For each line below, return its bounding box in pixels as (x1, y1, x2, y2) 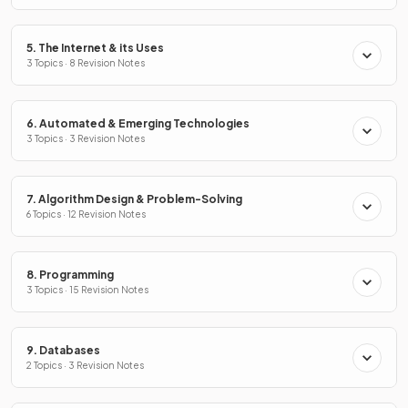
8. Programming (26, 268, 114, 281)
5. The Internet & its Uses (26, 41, 164, 55)
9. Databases (26, 343, 100, 357)
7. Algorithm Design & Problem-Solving (26, 192, 242, 206)
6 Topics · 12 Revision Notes (26, 209, 146, 219)
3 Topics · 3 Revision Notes (26, 133, 145, 144)
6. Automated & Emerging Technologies (26, 117, 250, 130)
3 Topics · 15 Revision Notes (26, 284, 148, 295)
